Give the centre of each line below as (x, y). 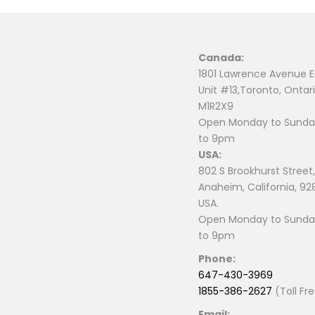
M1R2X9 (216, 107)
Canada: (221, 58)
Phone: (217, 259)
